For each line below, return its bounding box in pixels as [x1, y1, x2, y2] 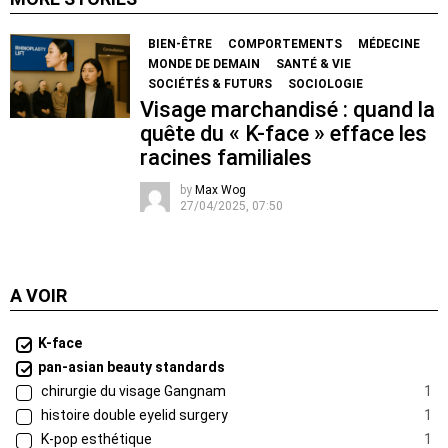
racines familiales [140, 145, 312, 171]
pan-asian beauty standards [38, 359, 225, 376]
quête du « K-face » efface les [140, 121, 427, 147]
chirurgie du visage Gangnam [38, 383, 226, 400]
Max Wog [195, 183, 246, 198]
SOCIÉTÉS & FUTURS [148, 77, 272, 92]
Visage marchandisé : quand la [140, 97, 435, 123]
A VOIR [10, 285, 67, 307]
